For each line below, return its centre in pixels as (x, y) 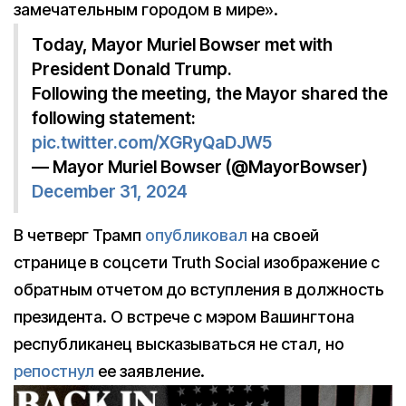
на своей (283, 236)
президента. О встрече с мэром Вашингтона (184, 317)
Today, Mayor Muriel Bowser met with (182, 45)
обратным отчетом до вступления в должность (199, 290)
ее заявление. (150, 372)
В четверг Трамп (79, 236)
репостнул (54, 372)
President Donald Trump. (132, 70)
